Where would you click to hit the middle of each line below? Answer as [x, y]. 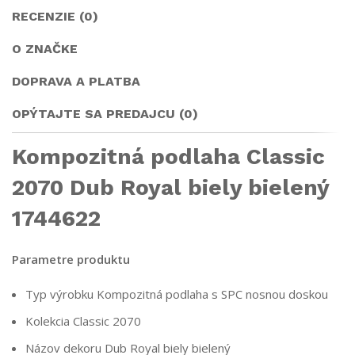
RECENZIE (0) [55, 17]
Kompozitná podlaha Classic [168, 157]
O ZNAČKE [45, 49]
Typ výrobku [59, 294]
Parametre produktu [71, 260]
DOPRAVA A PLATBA [76, 82]
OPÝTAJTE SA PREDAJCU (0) [105, 114]
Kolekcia [48, 321]
